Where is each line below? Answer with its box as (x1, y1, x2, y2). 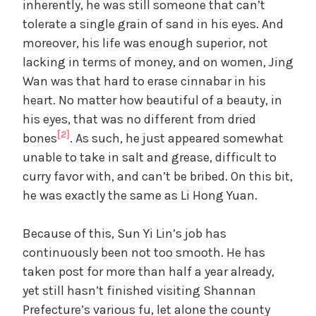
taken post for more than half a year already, (23, 263, 274, 279)
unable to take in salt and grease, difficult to (23, 149, 276, 165)
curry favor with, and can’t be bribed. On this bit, (23, 168, 293, 184)
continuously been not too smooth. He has (23, 244, 265, 260)
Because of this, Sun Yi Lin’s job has (23, 225, 226, 241)
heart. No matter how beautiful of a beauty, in (23, 92, 282, 108)
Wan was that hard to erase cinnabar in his (23, 73, 266, 89)
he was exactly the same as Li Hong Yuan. (23, 187, 257, 203)
